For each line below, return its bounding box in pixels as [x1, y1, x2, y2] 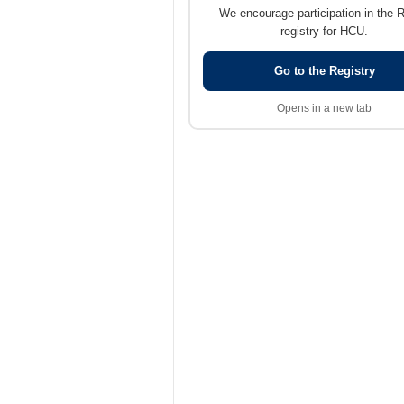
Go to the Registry [273, 64, 375, 78]
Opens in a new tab [277, 102, 372, 115]
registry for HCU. [280, 24, 368, 38]
